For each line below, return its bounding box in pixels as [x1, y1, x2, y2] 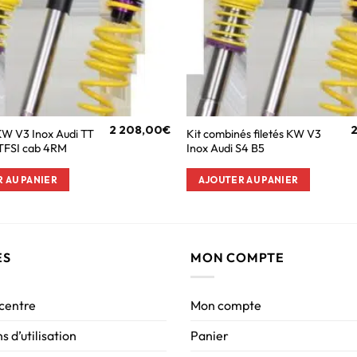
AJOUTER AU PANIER [198, 173, 299, 186]
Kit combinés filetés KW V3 [186, 126, 321, 141]
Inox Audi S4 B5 [186, 140, 265, 155]
